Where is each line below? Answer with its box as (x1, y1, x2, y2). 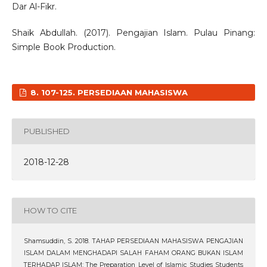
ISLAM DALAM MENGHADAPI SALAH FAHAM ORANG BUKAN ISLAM (23, 249, 244, 257)
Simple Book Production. (11, 41, 116, 52)
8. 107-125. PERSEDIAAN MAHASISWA (28, 87, 188, 97)
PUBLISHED (23, 126, 70, 136)
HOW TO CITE (23, 206, 77, 216)
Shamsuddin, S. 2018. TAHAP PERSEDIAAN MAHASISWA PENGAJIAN (23, 237, 244, 245)
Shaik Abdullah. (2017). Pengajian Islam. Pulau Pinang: (11, 27, 256, 38)
